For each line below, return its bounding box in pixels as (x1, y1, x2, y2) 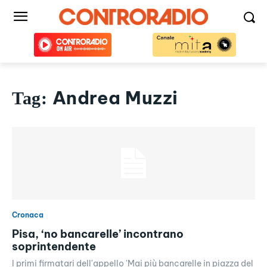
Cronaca (12, 210, 44, 220)
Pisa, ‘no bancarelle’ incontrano (12, 227, 184, 241)
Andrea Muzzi (52, 86, 178, 109)
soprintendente (12, 240, 96, 254)
